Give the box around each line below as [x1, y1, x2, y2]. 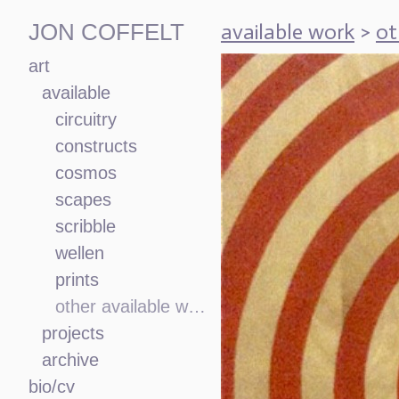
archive [42, 350, 99, 370]
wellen [55, 243, 104, 264]
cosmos [55, 163, 117, 183]
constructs [55, 136, 137, 157]
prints [55, 270, 99, 290]
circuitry [55, 110, 117, 130]
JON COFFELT [28, 19, 184, 46]
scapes [55, 190, 111, 210]
